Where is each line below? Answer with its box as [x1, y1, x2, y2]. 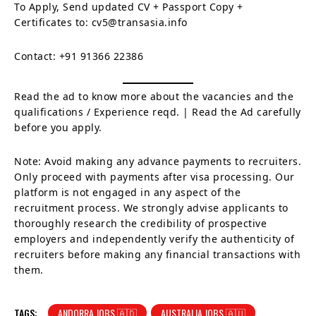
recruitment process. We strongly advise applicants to [14, 200, 288, 214]
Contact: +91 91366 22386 [14, 49, 143, 63]
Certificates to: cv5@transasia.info [14, 15, 188, 29]
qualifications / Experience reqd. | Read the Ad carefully [14, 104, 301, 119]
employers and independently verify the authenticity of [14, 231, 294, 245]
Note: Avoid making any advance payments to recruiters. [14, 154, 301, 168]
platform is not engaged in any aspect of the [14, 185, 241, 199]
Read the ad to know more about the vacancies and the [14, 89, 293, 103]
